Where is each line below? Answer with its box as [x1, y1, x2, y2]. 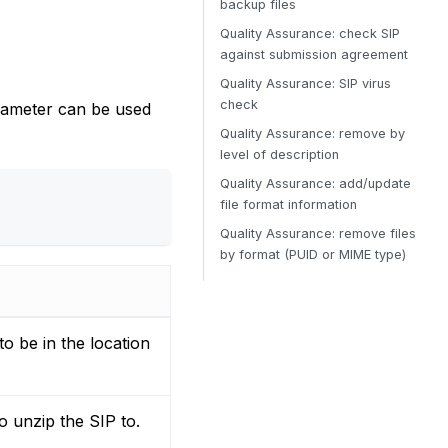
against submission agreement [220, 47, 408, 62]
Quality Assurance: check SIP [220, 26, 400, 41]
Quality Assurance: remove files [220, 226, 416, 241]
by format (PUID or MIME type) [220, 247, 406, 262]
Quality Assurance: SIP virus [220, 76, 391, 91]
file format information [220, 197, 357, 212]
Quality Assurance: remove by [220, 126, 405, 141]
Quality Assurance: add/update [220, 176, 411, 191]
